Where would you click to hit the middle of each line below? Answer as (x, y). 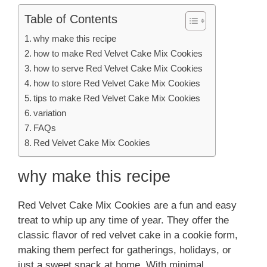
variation (50, 113)
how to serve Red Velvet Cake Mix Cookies (118, 68)
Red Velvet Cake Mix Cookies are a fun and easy (127, 205)
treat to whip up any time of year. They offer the (123, 220)
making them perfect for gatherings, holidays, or (125, 250)
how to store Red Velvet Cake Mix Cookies (117, 83)
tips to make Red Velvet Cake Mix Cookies (117, 98)
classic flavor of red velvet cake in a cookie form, (128, 235)
